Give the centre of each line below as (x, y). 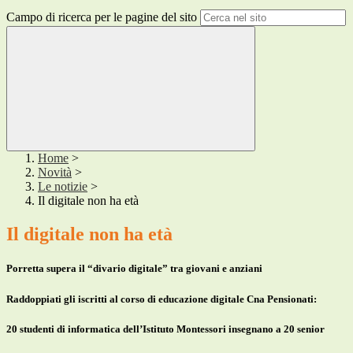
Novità (55, 173)
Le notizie (63, 187)
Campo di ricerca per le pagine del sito (102, 17)
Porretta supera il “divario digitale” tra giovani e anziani (134, 269)
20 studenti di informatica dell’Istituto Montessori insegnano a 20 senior (165, 329)
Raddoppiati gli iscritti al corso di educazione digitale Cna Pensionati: (162, 299)
